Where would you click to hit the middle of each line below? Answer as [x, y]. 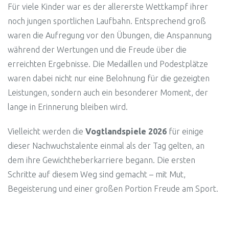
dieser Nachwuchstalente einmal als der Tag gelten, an [106, 145]
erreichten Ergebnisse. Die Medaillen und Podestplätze [108, 64]
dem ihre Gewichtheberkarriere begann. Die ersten [101, 160]
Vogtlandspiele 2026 [126, 131]
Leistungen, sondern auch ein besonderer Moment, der [108, 92]
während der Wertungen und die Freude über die [97, 49]
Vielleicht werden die [47, 131]
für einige [185, 131]
